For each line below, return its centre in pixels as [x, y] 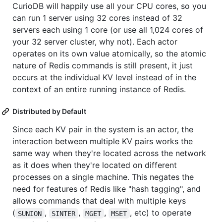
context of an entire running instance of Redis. [99, 89]
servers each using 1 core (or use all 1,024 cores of [108, 30]
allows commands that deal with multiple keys [99, 201]
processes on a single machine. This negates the [103, 177]
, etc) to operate [162, 213]
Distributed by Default [49, 111]
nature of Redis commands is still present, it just [103, 66]
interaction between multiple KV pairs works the [103, 141]
